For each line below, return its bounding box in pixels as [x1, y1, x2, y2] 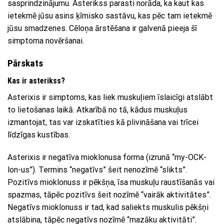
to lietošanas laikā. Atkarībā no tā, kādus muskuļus [7, 104, 187, 114]
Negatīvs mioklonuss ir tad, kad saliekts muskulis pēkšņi [7, 202, 208, 212]
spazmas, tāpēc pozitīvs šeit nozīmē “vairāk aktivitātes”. [7, 190, 211, 200]
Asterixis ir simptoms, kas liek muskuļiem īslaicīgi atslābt [7, 92, 213, 102]
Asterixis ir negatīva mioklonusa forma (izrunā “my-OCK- [7, 152, 206, 162]
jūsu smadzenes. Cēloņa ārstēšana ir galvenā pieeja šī [7, 23, 197, 33]
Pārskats [7, 57, 43, 69]
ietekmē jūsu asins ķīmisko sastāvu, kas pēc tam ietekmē [7, 11, 212, 21]
